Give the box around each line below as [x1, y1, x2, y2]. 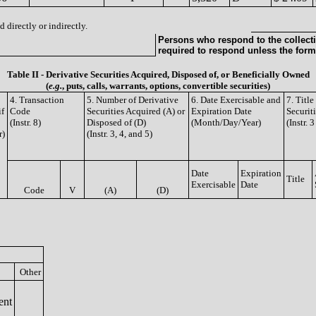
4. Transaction [10, 95, 64, 105]
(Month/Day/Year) [191, 117, 261, 128]
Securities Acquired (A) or [87, 106, 185, 116]
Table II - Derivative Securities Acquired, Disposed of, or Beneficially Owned [6, 69, 310, 80]
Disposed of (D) [87, 117, 146, 128]
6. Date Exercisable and [191, 95, 281, 105]
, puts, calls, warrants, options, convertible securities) [62, 80, 270, 91]
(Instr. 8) [10, 117, 41, 128]
